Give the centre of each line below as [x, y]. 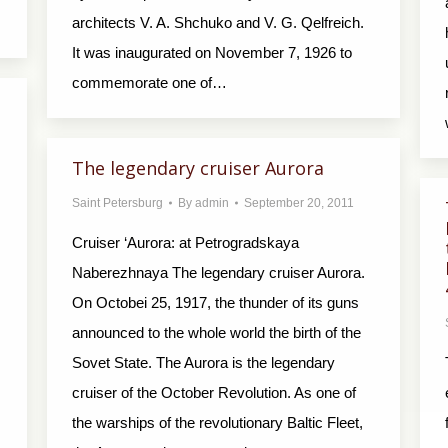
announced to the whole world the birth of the [216, 332]
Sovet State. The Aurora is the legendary [203, 362]
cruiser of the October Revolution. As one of [214, 392]
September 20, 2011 [299, 203]
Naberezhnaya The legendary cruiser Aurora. [218, 272]
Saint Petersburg [117, 203]
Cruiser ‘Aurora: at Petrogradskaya [185, 242]
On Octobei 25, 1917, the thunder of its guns [215, 302]
